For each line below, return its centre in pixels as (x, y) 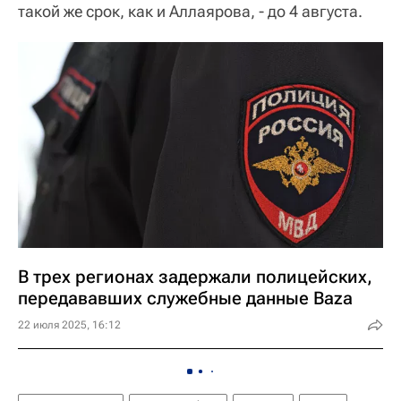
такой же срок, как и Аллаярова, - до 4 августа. (190, 11)
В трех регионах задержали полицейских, (195, 276)
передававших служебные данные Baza (185, 298)
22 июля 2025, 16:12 (69, 324)
